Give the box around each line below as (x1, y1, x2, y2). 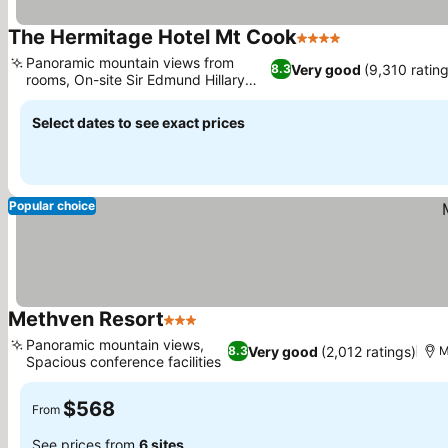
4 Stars (296, 38, 350, 58)
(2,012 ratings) (321, 342, 417, 360)
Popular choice (9, 198, 95, 213)
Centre (26, 88, 70, 105)
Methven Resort (8, 307, 164, 331)
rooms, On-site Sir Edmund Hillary (26, 71, 245, 88)
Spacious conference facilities (26, 353, 221, 370)
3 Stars (163, 320, 217, 340)
